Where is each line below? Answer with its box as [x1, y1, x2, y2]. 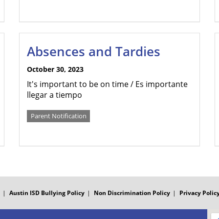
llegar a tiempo [27, 89, 82, 100]
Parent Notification [30, 111, 87, 120]
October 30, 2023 [27, 65, 84, 74]
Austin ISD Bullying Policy [9, 189, 85, 197]
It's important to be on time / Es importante [27, 79, 188, 89]
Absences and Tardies [27, 43, 160, 60]
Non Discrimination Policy [93, 189, 170, 197]
